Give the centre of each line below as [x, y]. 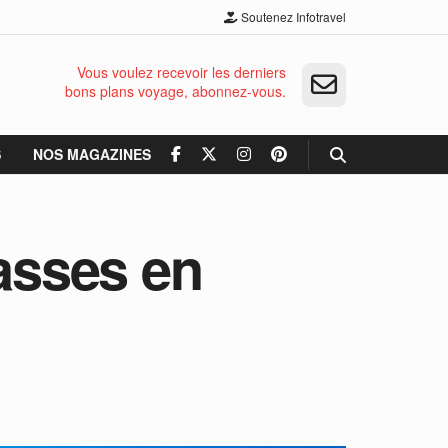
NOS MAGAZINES [92, 154]
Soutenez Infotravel [292, 16]
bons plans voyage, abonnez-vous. [175, 91]
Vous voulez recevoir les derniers [181, 72]
